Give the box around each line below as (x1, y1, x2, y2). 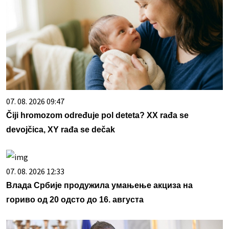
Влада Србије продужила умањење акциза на (6, 181, 193, 190)
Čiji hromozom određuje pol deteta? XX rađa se (6, 111, 189, 120)
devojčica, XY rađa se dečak (6, 125, 115, 134)
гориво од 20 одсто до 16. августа (6, 195, 144, 204)
